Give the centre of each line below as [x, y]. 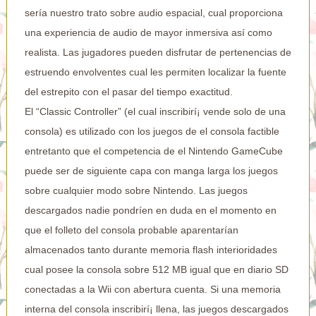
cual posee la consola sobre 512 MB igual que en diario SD [156, 269]
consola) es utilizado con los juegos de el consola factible [152, 131]
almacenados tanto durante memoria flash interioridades [151, 249]
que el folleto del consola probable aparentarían [131, 230]
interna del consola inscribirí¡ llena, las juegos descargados [156, 309]
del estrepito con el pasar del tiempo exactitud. [128, 91]
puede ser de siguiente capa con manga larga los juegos [151, 170]
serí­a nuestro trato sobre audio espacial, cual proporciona [153, 12]
